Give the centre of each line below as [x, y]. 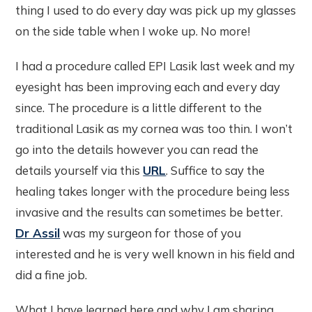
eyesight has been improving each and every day [148, 86]
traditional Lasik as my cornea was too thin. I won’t [154, 128]
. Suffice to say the [216, 170]
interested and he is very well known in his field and [155, 253]
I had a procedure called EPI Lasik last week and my [155, 65]
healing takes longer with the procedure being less [153, 191]
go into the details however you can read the [137, 149]
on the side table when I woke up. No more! [133, 31]
